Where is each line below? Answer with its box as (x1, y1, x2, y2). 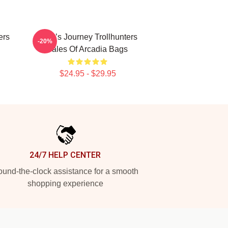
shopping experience (27, 179, 103, 188)
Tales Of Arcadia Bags (47, 45, 128, 53)
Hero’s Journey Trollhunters (38, 33, 137, 41)
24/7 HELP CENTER (30, 150, 101, 160)
